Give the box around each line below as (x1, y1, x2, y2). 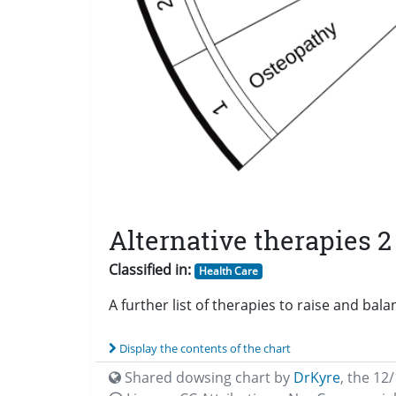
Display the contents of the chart (119, 339, 291, 356)
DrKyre (293, 367, 340, 387)
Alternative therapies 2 (109, 223, 392, 257)
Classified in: (109, 259, 191, 279)
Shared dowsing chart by (121, 367, 293, 387)
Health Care (198, 263, 258, 278)
